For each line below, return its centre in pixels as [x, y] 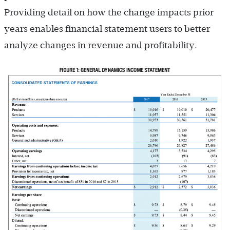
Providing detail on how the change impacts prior [109, 12]
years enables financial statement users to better [107, 28]
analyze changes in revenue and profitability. [101, 45]
